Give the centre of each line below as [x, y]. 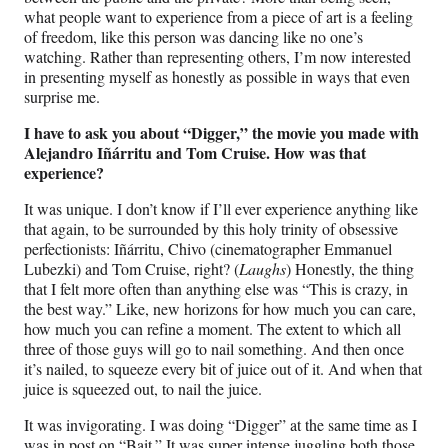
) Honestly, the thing [350, 269]
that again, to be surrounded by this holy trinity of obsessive [211, 229]
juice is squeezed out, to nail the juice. [143, 389]
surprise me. [62, 97]
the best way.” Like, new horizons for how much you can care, [220, 309]
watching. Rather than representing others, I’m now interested [217, 57]
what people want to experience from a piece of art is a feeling [218, 17]
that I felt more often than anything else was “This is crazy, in [216, 289]
